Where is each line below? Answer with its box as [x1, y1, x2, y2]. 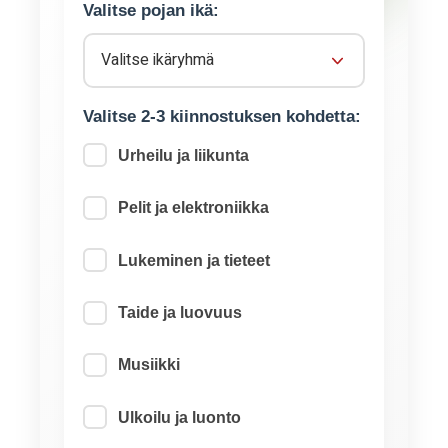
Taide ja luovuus [118, 304, 243, 322]
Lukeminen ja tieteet [118, 251, 271, 269]
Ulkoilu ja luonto [118, 408, 242, 426]
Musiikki [118, 356, 181, 374]
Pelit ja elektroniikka [118, 199, 270, 217]
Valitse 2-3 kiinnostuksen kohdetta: [83, 107, 362, 127]
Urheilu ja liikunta [118, 146, 250, 164]
